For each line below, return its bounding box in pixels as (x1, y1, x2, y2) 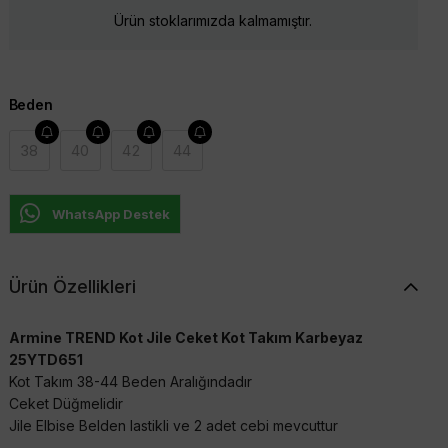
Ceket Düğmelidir (8, 394, 123, 412)
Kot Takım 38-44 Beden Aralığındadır (8, 372, 252, 390)
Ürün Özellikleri (8, 275, 136, 297)
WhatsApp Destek (51, 205, 170, 222)
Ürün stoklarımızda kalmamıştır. (114, 12, 313, 30)
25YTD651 (8, 350, 83, 368)
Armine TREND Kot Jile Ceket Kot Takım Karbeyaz (8, 328, 363, 346)
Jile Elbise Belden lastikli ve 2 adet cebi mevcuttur (8, 416, 338, 434)
